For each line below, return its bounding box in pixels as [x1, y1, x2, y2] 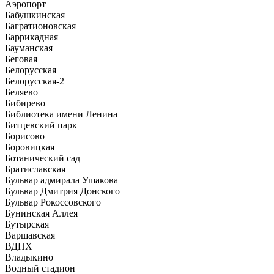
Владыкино [5, 251, 53, 262]
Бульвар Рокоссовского [5, 196, 101, 207]
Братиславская [5, 163, 65, 174]
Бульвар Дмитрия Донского [5, 185, 120, 196]
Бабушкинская [5, 9, 65, 20]
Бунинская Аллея [5, 207, 78, 218]
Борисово [5, 130, 45, 141]
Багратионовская [5, 20, 76, 31]
